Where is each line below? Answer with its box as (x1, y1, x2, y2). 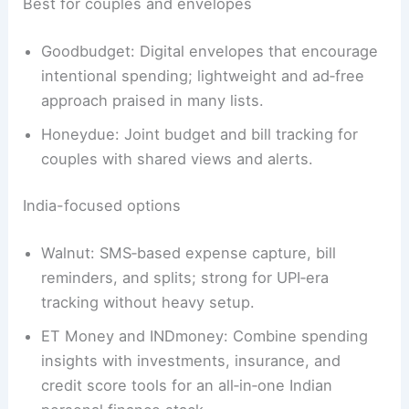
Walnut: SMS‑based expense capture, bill (41, 243, 337, 262)
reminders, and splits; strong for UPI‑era (41, 267, 330, 287)
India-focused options (23, 196, 182, 215)
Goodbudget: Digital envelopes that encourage (41, 41, 379, 60)
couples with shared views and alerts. (41, 149, 314, 168)
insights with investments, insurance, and (41, 351, 341, 370)
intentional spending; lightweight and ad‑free (41, 66, 365, 85)
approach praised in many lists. (41, 90, 265, 110)
